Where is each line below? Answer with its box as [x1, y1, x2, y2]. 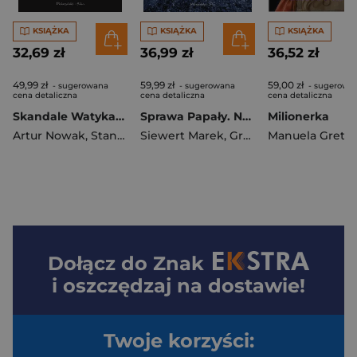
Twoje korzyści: [103, 328, 254, 352]
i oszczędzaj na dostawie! [52, 273, 305, 297]
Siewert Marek [140, 127, 224, 143]
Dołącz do [48, 251, 154, 275]
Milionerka [268, 108, 329, 124]
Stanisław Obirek [91, 127, 117, 143]
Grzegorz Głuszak [229, 127, 243, 143]
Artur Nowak [13, 127, 85, 143]
